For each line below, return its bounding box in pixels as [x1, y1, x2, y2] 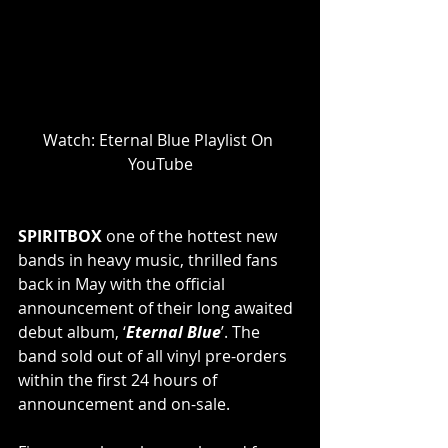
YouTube [127, 152, 193, 175]
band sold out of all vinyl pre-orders [18, 344, 291, 367]
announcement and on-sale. [18, 392, 230, 415]
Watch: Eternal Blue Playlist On [43, 128, 277, 151]
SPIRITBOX [18, 224, 106, 247]
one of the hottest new [106, 224, 281, 247]
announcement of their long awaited [18, 296, 297, 319]
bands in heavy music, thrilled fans [18, 248, 282, 271]
